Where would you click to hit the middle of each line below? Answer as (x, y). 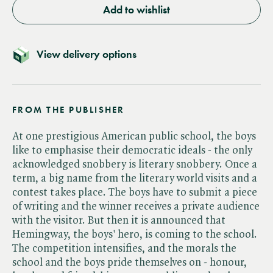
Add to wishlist (136, 9)
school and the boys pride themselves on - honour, (129, 262)
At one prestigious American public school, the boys (134, 136)
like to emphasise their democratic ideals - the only (132, 150)
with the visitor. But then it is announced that (119, 220)
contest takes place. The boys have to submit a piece (135, 192)
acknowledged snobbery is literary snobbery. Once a (135, 164)
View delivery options (87, 54)
